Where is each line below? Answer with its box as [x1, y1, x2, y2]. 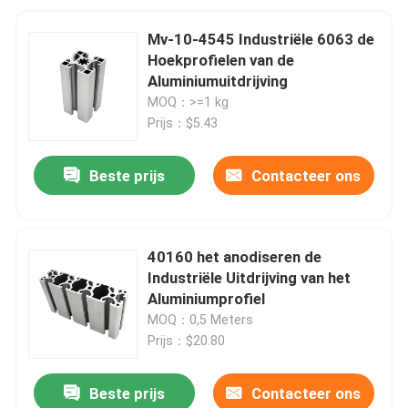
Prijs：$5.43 [148, 115, 219, 130]
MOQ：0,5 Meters [148, 311, 254, 327]
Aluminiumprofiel [148, 289, 266, 308]
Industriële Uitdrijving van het [148, 268, 352, 287]
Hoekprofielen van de [148, 50, 295, 69]
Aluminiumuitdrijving [148, 71, 289, 90]
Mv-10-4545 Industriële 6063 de [148, 29, 375, 48]
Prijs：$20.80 [148, 332, 226, 348]
